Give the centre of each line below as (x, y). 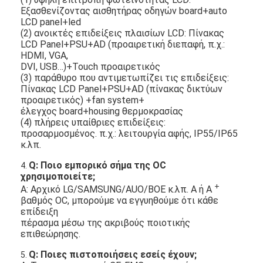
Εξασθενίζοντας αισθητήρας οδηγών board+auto (124, 11)
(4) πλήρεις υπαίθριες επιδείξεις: (93, 122)
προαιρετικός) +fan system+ (83, 100)
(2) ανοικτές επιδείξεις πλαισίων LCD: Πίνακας (123, 33)
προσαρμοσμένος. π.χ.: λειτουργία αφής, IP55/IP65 (129, 133)
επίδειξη (40, 212)
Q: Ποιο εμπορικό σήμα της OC (98, 165)
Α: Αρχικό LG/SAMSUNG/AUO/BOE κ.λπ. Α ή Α (118, 190)
